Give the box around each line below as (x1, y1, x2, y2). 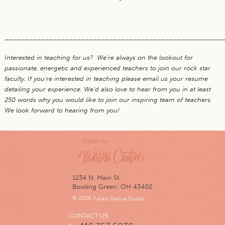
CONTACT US (68, 211, 108, 220)
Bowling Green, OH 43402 (72, 182, 153, 190)
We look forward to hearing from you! (4, 106, 122, 115)
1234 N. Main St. (72, 173, 121, 181)
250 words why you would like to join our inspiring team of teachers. (4, 96, 214, 104)
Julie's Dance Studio (93, 195, 145, 202)
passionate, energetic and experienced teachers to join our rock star (4, 64, 210, 72)
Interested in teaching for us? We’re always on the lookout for (4, 54, 193, 62)
